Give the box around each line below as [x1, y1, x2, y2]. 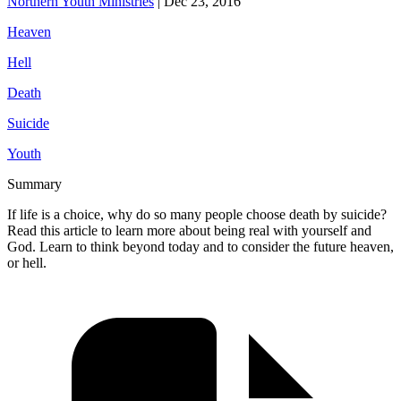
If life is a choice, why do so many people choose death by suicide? [7, 206, 387, 222]
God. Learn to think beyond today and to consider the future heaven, [7, 238, 394, 254]
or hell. [7, 254, 47, 270]
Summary [7, 175, 62, 192]
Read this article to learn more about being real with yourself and [7, 222, 371, 238]
